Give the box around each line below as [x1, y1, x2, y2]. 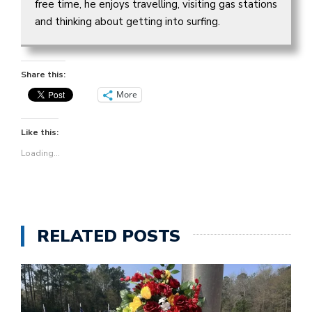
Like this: [21, 126, 58, 138]
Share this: [21, 68, 65, 80]
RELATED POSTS [37, 224, 180, 247]
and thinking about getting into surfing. [35, 14, 220, 29]
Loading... [21, 147, 60, 159]
